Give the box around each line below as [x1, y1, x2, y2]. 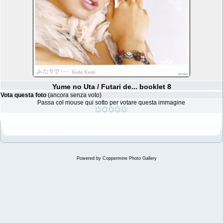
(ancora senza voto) [48, 92, 102, 99]
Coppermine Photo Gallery [102, 156, 157, 161]
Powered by [76, 156, 103, 161]
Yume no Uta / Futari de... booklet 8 [52, 83, 171, 91]
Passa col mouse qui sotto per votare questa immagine [37, 99, 185, 106]
